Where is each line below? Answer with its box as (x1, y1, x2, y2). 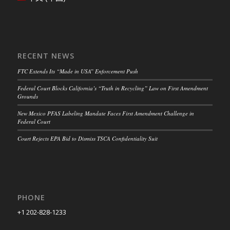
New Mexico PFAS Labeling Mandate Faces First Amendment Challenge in (17, 109, 194, 117)
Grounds (17, 92, 38, 100)
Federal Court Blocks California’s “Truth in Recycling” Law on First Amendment (17, 84, 208, 92)
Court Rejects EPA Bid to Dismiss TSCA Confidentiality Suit (17, 134, 158, 142)
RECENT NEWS (17, 50, 74, 61)
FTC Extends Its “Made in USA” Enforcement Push (17, 67, 138, 75)
